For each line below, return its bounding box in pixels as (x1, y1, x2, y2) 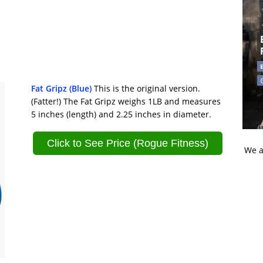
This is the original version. (92, 83, 201, 95)
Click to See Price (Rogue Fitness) (47, 137, 209, 149)
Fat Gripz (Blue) (31, 83, 92, 95)
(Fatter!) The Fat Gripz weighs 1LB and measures (31, 96, 221, 107)
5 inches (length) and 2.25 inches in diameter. (31, 109, 212, 120)
